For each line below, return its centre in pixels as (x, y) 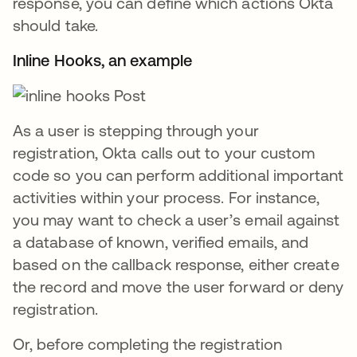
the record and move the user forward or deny (178, 286)
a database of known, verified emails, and (161, 242)
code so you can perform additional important (178, 175)
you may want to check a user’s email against (177, 220)
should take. (55, 25)
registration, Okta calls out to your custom (164, 153)
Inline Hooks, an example (102, 60)
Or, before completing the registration (148, 344)
